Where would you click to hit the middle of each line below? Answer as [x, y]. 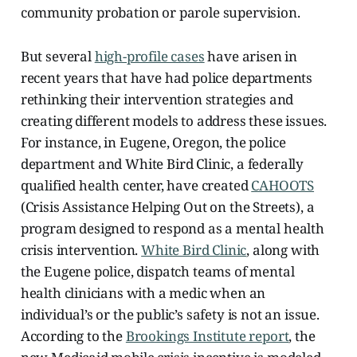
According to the [73, 335]
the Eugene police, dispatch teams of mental [157, 271]
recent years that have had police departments [167, 77]
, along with [283, 249]
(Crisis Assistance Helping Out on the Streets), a [167, 206]
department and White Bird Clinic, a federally [162, 163]
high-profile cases [149, 56]
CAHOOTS [283, 185]
